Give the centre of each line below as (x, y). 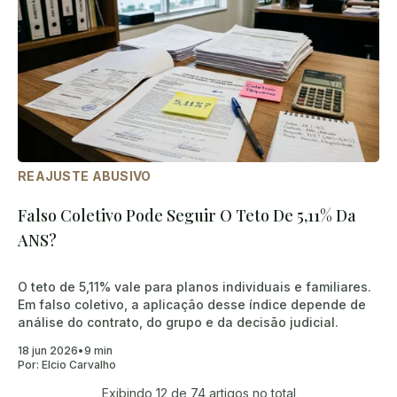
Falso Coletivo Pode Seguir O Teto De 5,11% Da (187, 216)
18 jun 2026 (48, 351)
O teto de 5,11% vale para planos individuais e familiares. (195, 287)
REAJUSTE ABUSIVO (85, 175)
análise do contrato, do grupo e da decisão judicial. (178, 323)
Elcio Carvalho (79, 365)
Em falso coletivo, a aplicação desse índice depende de (192, 305)
